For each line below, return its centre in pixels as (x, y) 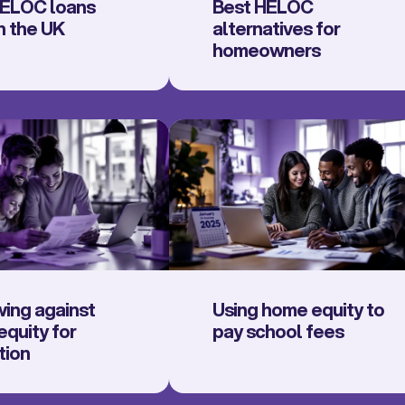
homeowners (266, 50)
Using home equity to (298, 310)
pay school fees (278, 332)
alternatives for (276, 28)
